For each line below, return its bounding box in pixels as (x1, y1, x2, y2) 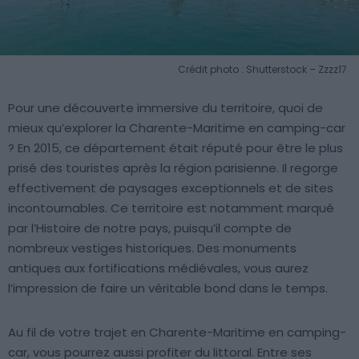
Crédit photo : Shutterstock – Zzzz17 (178, 62, 347, 76)
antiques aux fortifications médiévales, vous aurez (8, 259, 309, 276)
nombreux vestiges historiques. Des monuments (8, 239, 296, 256)
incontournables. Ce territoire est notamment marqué (8, 199, 334, 216)
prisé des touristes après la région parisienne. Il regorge (8, 159, 338, 176)
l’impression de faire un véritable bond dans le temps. (8, 279, 328, 296)
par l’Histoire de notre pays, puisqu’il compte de (8, 219, 292, 236)
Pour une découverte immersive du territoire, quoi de (8, 99, 323, 116)
